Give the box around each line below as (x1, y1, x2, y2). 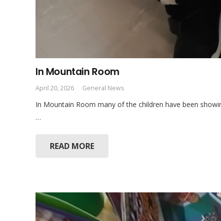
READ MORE (49, 140, 94, 151)
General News (82, 84, 124, 93)
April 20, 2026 (36, 84, 74, 93)
